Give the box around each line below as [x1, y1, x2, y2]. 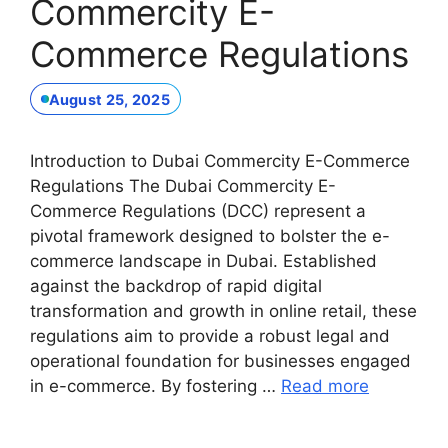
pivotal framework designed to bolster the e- [30, 226, 390, 247]
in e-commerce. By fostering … [30, 376, 281, 397]
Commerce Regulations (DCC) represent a [30, 201, 366, 222]
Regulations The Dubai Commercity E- [30, 176, 336, 197]
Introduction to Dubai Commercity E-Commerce [30, 151, 410, 172]
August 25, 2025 [48, 90, 170, 108]
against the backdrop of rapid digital [30, 276, 322, 297]
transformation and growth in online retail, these [30, 301, 417, 322]
